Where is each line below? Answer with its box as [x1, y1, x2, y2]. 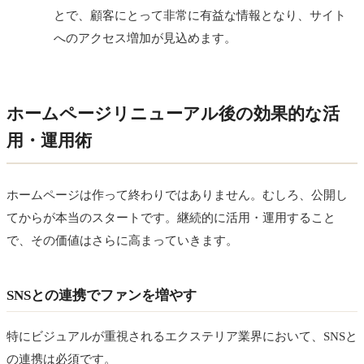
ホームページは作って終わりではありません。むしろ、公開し [6, 188, 348, 201]
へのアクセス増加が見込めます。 [54, 31, 236, 45]
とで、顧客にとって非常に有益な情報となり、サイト [54, 8, 346, 22]
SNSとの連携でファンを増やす [6, 288, 197, 304]
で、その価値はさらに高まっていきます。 [6, 233, 238, 247]
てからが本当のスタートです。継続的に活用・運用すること [6, 210, 336, 224]
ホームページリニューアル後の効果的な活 [6, 103, 340, 123]
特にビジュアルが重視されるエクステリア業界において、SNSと [6, 329, 357, 343]
